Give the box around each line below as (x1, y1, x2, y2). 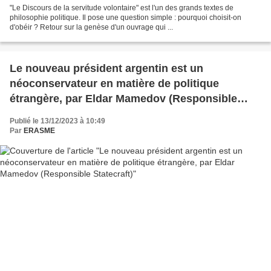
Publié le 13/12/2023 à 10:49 (10, 117, 105, 126)
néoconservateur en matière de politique (10, 77, 219, 90)
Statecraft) (10, 108, 64, 120)
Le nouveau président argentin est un (10, 62, 203, 75)
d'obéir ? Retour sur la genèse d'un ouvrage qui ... (10, 23, 173, 32)
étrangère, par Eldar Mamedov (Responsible (10, 93, 237, 105)
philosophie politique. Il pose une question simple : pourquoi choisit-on (10, 13, 241, 22)
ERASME (24, 126, 55, 135)
